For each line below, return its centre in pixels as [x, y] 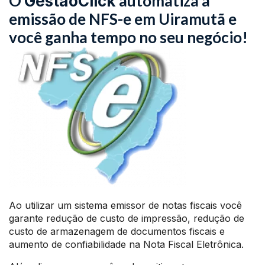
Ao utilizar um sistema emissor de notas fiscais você [125, 205]
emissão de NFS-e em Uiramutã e [123, 19]
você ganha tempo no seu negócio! [128, 37]
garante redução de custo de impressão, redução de [127, 218]
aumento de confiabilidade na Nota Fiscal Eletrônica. [126, 244]
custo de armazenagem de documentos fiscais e [117, 231]
